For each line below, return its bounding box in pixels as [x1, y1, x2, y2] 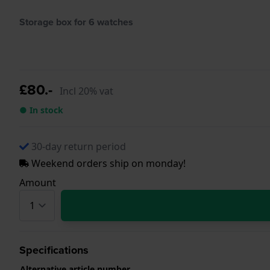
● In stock [19, 104, 63, 116]
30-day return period [31, 139, 126, 153]
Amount [19, 175, 56, 189]
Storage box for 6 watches [19, 14, 133, 29]
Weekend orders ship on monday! [29, 156, 186, 170]
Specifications [19, 242, 89, 258]
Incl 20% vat [60, 84, 113, 98]
